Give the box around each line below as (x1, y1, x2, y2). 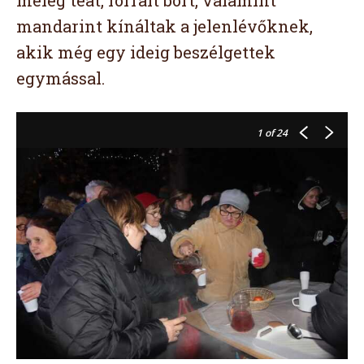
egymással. (16, 67, 105, 89)
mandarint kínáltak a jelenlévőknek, (16, 15, 313, 37)
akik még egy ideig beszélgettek (16, 41, 275, 63)
